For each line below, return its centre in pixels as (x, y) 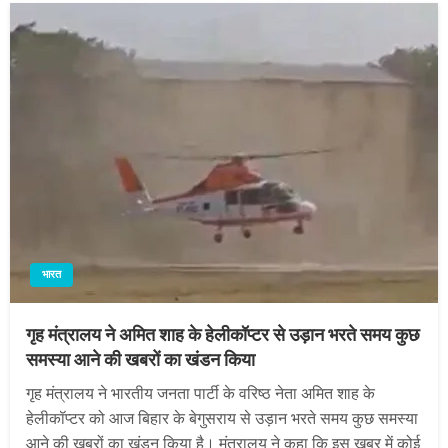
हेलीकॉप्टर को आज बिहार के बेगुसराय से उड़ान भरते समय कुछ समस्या (222, 419)
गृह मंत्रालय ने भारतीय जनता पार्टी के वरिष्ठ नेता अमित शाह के (200, 394)
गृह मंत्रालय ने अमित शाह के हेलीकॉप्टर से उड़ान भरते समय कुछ (223, 336)
